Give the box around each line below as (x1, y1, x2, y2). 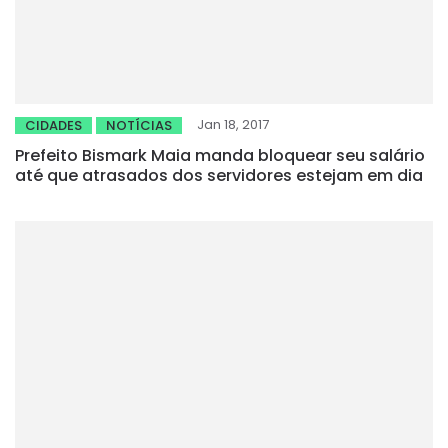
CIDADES (25, 115, 82, 135)
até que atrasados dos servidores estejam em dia (15, 163, 423, 187)
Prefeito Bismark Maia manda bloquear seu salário (15, 143, 425, 167)
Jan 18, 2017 (197, 114, 269, 134)
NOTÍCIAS (106, 115, 172, 135)
